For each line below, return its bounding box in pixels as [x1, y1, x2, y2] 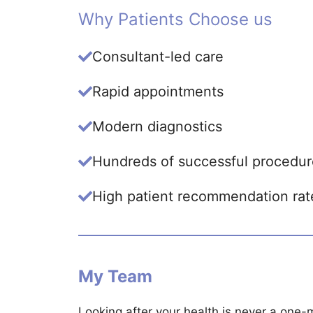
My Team [78, 266, 152, 286]
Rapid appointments [92, 83, 224, 100]
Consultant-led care [92, 48, 224, 65]
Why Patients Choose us [78, 9, 272, 29]
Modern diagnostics [92, 118, 222, 135]
